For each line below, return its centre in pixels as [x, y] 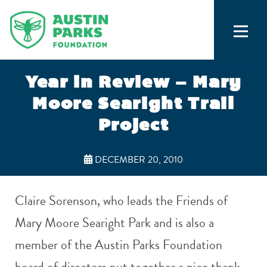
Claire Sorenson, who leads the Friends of [121, 201]
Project [133, 125]
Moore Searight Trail [133, 103]
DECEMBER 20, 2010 [138, 159]
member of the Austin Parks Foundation [119, 245]
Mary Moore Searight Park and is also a [114, 223]
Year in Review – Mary [133, 82]
